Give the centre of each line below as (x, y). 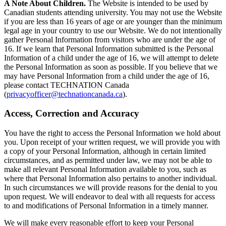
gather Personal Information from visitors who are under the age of (110, 39)
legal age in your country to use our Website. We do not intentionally (113, 30)
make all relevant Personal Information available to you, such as (105, 169)
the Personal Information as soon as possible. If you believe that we (111, 67)
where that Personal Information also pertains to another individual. (110, 178)
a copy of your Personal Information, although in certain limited (105, 151)
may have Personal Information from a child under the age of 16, (107, 76)
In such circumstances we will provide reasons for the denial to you (111, 187)
